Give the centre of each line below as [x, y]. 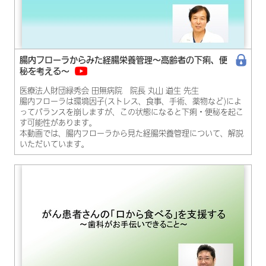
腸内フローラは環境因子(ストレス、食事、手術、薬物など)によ [131, 101]
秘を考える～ [45, 71]
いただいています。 [54, 144]
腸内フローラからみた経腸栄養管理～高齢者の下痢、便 [123, 60]
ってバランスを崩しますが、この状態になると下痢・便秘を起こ [132, 112]
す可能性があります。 [58, 122]
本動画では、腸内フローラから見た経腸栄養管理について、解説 [132, 133]
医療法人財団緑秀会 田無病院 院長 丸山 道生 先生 [109, 90]
